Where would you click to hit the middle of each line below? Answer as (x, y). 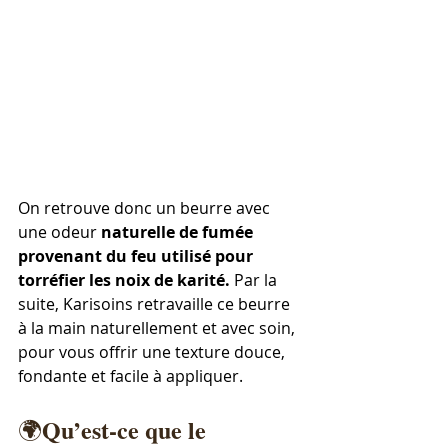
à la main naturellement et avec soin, (158, 328)
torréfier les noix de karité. (124, 280)
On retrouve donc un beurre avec (146, 208)
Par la (255, 280)
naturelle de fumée (177, 232)
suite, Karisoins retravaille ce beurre (156, 304)
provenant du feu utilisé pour (137, 256)
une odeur (57, 232)
